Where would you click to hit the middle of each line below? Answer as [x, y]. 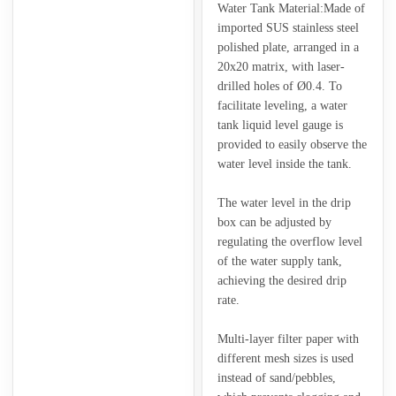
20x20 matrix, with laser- [281, 66]
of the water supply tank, [279, 261]
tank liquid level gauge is [280, 125]
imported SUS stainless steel [288, 27]
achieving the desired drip [282, 280]
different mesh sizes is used [285, 358]
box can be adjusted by [274, 222]
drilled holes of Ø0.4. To [279, 86]
